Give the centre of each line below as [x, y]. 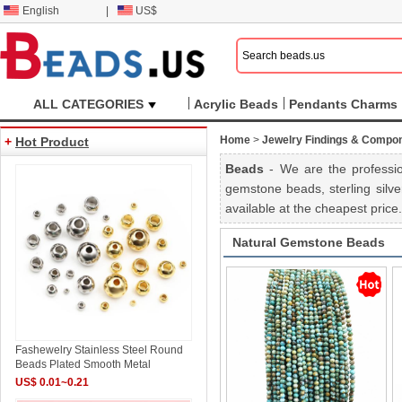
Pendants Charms [343, 104]
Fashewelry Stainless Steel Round [100, 350]
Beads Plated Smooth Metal [83, 365]
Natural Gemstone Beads [308, 242]
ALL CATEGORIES [88, 104]
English [41, 11]
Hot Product [52, 142]
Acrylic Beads [236, 104]
